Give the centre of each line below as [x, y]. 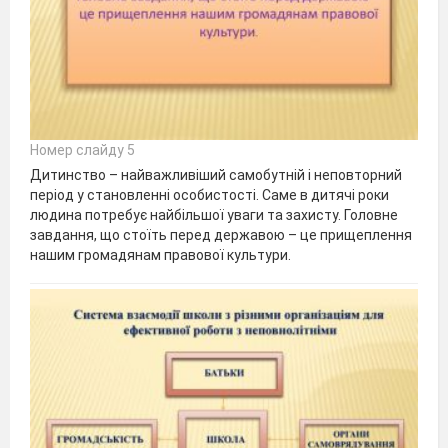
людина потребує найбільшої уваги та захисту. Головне [214, 215]
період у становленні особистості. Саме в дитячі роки [209, 195]
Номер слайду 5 [82, 150]
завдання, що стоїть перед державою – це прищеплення [221, 235]
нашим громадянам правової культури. [160, 255]
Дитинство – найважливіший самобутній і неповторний [216, 175]
